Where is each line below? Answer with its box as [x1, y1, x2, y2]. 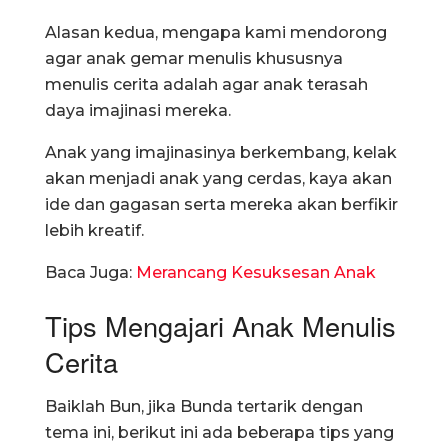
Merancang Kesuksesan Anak [136, 262, 376, 282]
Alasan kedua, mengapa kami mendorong [45, 22, 387, 42]
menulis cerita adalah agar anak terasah [45, 74, 368, 94]
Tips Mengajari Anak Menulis [45, 306, 396, 346]
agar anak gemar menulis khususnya [45, 48, 343, 68]
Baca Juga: [45, 262, 136, 282]
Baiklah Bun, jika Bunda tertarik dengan [45, 396, 363, 416]
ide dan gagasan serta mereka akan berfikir [45, 194, 398, 214]
